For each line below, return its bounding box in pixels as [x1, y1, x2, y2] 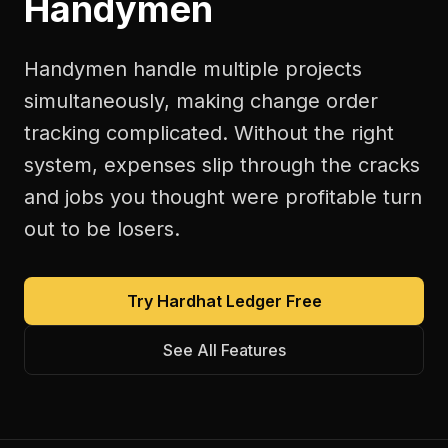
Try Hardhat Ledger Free [126, 291, 322, 311]
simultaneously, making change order [24, 89, 378, 113]
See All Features [162, 340, 286, 360]
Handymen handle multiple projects [24, 57, 362, 81]
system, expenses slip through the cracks [24, 153, 420, 177]
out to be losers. [24, 217, 180, 241]
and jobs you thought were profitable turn [24, 185, 422, 209]
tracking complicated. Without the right [24, 121, 394, 145]
